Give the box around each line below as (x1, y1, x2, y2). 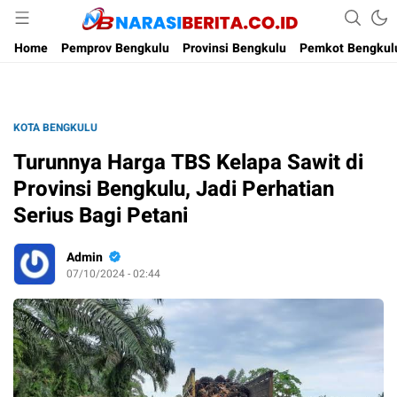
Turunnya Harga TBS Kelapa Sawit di (13, 147, 363, 178)
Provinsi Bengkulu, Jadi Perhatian (13, 174, 334, 205)
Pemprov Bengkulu (61, 39, 169, 58)
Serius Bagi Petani (13, 200, 188, 231)
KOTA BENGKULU (13, 120, 97, 136)
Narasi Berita (153, 18, 226, 37)
